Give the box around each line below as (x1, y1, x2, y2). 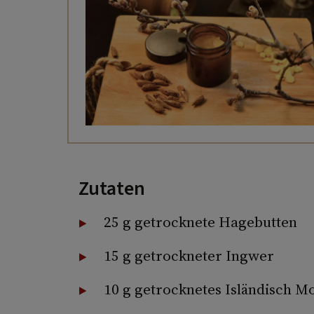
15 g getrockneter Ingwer (103, 245, 274, 266)
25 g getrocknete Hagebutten (103, 211, 297, 232)
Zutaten (78, 174, 145, 203)
